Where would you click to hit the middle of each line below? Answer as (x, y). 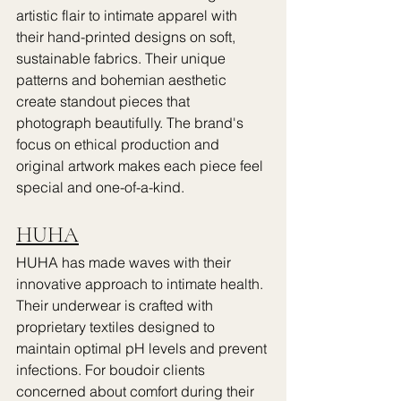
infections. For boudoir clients (112, 370)
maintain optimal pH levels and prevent (143, 348)
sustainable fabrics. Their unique (123, 58)
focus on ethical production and (119, 144)
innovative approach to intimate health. (141, 284)
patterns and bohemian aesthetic (123, 80)
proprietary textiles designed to (117, 327)
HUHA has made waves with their (125, 262)
